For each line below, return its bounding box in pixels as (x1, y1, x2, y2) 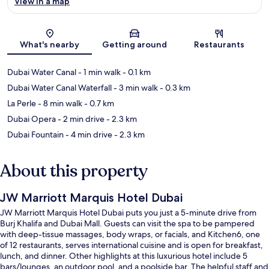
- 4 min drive (64, 128, 112, 140)
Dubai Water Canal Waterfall (7, 82, 112, 93)
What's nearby (20, 38, 80, 50)
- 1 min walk (76, 66, 121, 77)
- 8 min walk (36, 97, 82, 109)
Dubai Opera (7, 113, 56, 124)
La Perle (7, 97, 36, 109)
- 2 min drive (56, 113, 104, 124)
